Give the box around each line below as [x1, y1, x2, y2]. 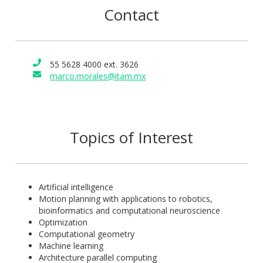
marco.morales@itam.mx [50, 70, 146, 82]
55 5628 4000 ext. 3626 [50, 59, 139, 70]
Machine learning [39, 240, 104, 252]
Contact [104, 4, 159, 26]
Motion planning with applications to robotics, [39, 193, 213, 205]
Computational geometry [39, 228, 135, 240]
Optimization [39, 217, 88, 228]
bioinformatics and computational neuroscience [39, 205, 221, 217]
